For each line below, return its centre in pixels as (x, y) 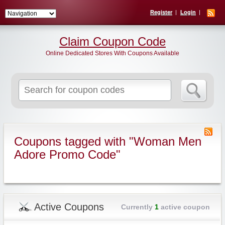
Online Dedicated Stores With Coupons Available (113, 53)
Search (104, 84)
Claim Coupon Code (113, 41)
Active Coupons (69, 207)
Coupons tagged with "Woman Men (107, 141)
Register (161, 12)
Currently (138, 207)
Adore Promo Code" (67, 154)
